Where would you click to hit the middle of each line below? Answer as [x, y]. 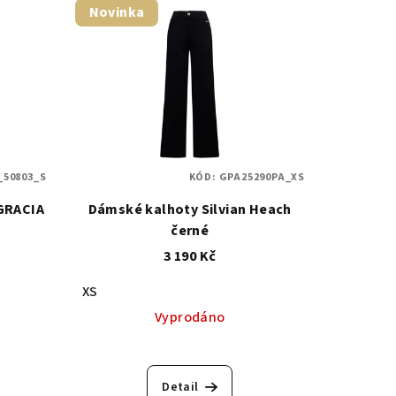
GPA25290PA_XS [262, 178]
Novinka [117, 12]
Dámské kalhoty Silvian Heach [190, 210]
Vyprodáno [190, 318]
